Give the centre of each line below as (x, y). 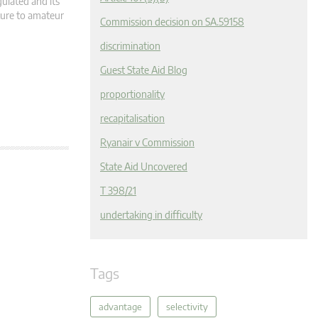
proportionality (132, 94)
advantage (120, 307)
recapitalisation (132, 118)
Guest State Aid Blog (144, 70)
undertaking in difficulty (151, 215)
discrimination (130, 46)
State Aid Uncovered (144, 166)
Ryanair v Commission (147, 142)
